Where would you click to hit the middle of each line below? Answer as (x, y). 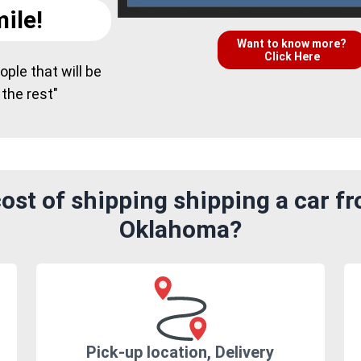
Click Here (292, 57)
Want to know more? (292, 44)
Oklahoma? (180, 230)
